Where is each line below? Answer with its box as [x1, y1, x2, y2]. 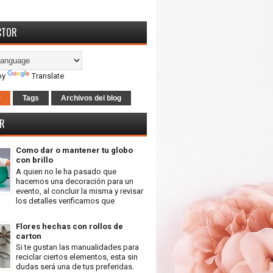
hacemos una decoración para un [16, 176, 133, 186]
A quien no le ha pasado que [16, 166, 116, 176]
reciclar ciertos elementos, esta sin [16, 252, 138, 262]
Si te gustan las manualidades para [16, 243, 139, 252]
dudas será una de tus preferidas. [16, 262, 134, 272]
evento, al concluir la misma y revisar [16, 186, 143, 196]
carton [16, 231, 41, 241]
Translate [32, 71, 64, 80]
